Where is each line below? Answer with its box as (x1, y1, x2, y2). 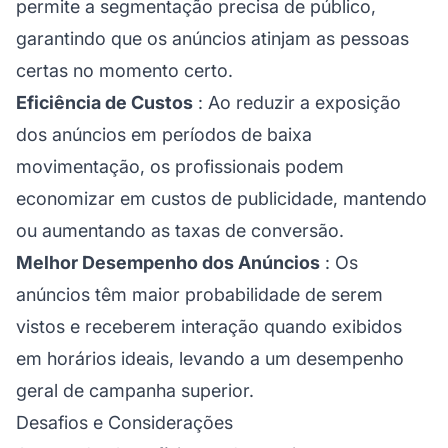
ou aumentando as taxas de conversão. (16, 219, 344, 241)
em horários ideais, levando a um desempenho (16, 347, 404, 369)
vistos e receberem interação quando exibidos (16, 315, 402, 337)
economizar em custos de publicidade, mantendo (16, 187, 427, 209)
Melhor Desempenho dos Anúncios (16, 251, 320, 273)
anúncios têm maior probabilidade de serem (16, 283, 383, 305)
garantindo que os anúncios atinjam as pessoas (16, 27, 409, 49)
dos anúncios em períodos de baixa (16, 123, 312, 145)
